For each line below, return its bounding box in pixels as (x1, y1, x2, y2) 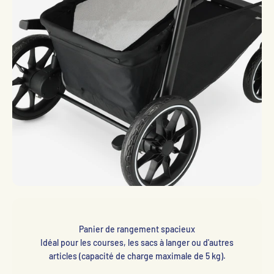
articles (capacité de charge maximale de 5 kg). (48, 251, 226, 262)
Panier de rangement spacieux (79, 224, 195, 235)
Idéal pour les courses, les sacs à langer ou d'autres (40, 237, 234, 248)
